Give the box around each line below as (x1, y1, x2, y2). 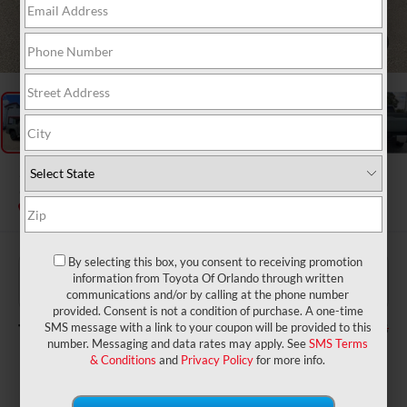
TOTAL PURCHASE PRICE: (18, 316, 195, 338)
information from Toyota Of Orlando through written (72, 271, 343, 286)
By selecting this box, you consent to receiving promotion (67, 254, 362, 270)
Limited (279, 175, 331, 197)
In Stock (25, 195, 81, 217)
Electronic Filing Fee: (35, 289, 151, 306)
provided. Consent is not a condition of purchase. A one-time (52, 303, 363, 319)
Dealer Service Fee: (35, 273, 141, 290)
